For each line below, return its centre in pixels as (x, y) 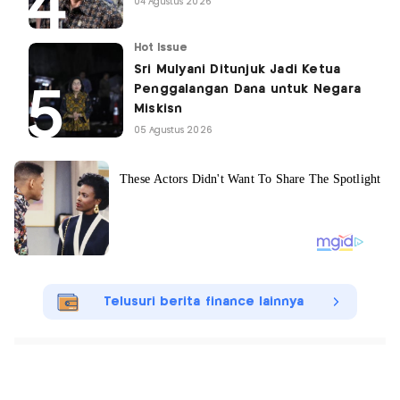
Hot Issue (161, 48)
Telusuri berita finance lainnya (204, 302)
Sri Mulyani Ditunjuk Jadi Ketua (237, 70)
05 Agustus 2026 (173, 131)
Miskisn (158, 109)
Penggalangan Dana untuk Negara (247, 90)
